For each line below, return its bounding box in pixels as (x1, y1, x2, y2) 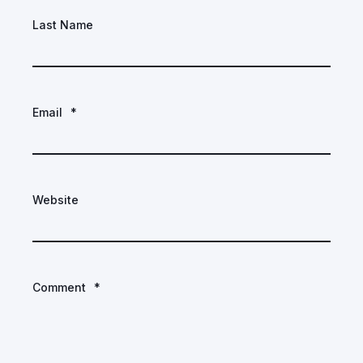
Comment (32, 280, 86, 294)
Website (32, 192, 79, 207)
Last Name (32, 17, 93, 32)
